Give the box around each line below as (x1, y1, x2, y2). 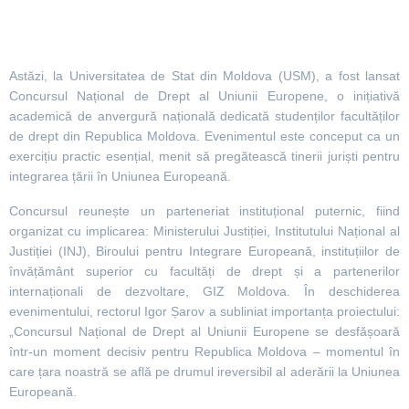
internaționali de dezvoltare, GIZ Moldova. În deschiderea (9, 283, 400, 299)
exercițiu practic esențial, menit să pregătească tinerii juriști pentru (9, 148, 400, 163)
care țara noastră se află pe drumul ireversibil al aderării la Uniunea (9, 363, 400, 379)
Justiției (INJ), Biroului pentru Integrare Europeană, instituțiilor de (9, 243, 400, 258)
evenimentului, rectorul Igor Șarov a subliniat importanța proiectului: (9, 303, 400, 319)
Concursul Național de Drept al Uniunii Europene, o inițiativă (9, 88, 400, 103)
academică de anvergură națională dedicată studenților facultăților (9, 108, 400, 123)
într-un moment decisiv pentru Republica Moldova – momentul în (9, 343, 400, 359)
